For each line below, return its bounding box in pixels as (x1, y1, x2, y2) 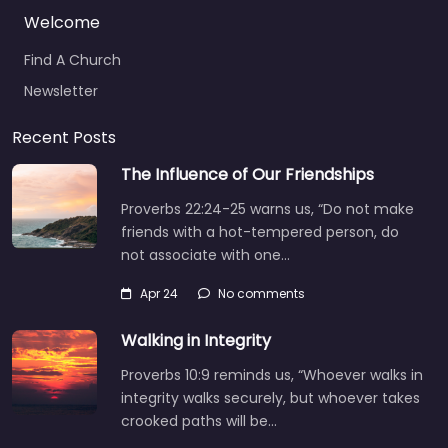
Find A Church (24, 50, 121, 70)
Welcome (24, 11, 100, 34)
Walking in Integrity (121, 329, 271, 352)
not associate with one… (121, 245, 290, 265)
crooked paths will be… (121, 411, 277, 431)
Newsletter (24, 81, 98, 101)
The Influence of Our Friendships (121, 163, 374, 186)
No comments (218, 285, 305, 302)
